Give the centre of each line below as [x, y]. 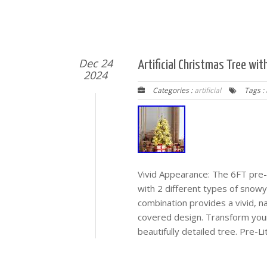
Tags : [254, 90]
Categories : [173, 90]
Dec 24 [95, 63]
